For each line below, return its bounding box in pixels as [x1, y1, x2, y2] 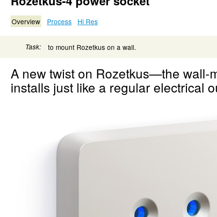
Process [47, 16, 72, 26]
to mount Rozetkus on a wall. [48, 42, 136, 52]
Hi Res [77, 16, 98, 26]
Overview [12, 16, 40, 26]
